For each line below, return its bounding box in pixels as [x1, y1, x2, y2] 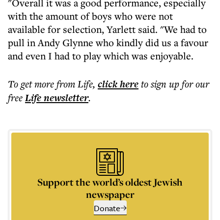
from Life [56, 77, 93, 90]
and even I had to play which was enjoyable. [8, 49, 193, 62]
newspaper [85, 188, 135, 201]
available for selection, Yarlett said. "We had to [8, 23, 207, 36]
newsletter [41, 91, 88, 105]
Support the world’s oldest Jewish [37, 175, 183, 189]
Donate [93, 202, 120, 214]
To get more [8, 77, 56, 90]
